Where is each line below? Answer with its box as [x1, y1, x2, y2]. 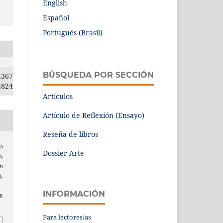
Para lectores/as [43, 212, 91, 222]
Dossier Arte [43, 148, 84, 158]
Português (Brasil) [43, 27, 103, 37]
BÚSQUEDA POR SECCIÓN [43, 70, 154, 80]
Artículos [43, 91, 73, 101]
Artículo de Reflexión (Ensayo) [43, 110, 144, 120]
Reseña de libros [43, 129, 98, 139]
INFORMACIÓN [43, 189, 105, 199]
